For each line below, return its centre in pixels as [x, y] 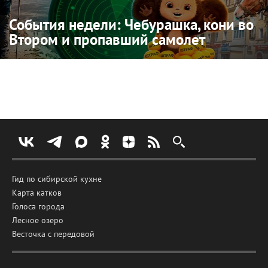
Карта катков [37, 193]
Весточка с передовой [53, 234]
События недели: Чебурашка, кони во [131, 25]
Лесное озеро [38, 220]
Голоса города [38, 207]
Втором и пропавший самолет [107, 40]
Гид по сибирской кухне [57, 179]
